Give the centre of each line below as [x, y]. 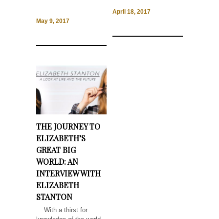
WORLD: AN [57, 161]
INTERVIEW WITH [68, 173]
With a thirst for [62, 210]
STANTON [54, 197]
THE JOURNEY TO [68, 126]
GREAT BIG [56, 150]
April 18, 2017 [131, 11]
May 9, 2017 [53, 21]
